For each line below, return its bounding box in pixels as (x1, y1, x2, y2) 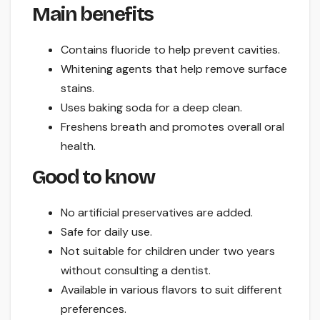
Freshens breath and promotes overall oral (61, 119, 284, 134)
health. (61, 138, 96, 154)
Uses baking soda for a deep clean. (61, 99, 242, 115)
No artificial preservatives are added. (61, 205, 253, 221)
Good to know (32, 165, 155, 190)
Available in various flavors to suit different (61, 282, 282, 298)
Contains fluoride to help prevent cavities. (61, 41, 280, 57)
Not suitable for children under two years (61, 244, 275, 259)
